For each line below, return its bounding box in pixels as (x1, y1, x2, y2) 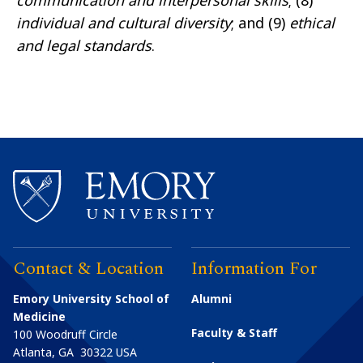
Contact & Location (13, 255, 164, 283)
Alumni (191, 291, 233, 307)
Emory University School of (13, 291, 169, 307)
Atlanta (13, 344, 52, 361)
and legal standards (16, 36, 152, 56)
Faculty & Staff (191, 325, 278, 341)
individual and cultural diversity (16, 13, 231, 33)
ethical (289, 13, 335, 33)
